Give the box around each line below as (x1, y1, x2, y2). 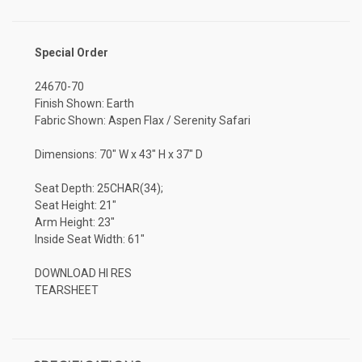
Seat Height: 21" (35, 198, 116, 212)
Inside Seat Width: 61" (35, 232, 145, 246)
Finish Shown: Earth (35, 96, 134, 110)
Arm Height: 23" (35, 215, 115, 229)
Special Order (35, 45, 108, 59)
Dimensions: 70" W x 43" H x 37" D (35, 147, 203, 161)
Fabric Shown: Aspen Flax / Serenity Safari (35, 113, 250, 127)
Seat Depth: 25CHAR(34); (35, 181, 163, 195)
